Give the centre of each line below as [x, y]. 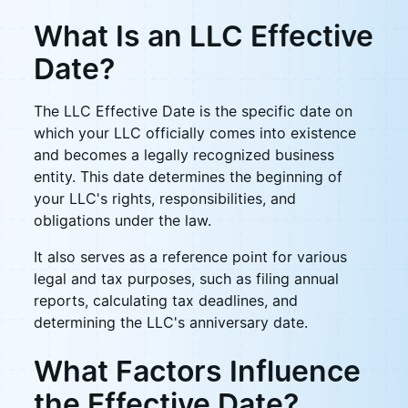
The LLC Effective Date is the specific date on [193, 111]
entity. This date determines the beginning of [188, 177]
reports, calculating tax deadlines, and [165, 301]
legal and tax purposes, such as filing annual [186, 279]
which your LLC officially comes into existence [194, 133]
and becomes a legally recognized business [184, 155]
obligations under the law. [122, 220]
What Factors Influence [197, 371]
